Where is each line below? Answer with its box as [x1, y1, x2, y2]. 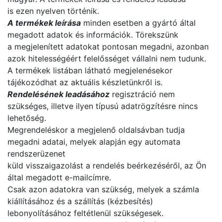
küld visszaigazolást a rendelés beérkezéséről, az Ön [7, 161, 206, 170]
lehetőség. [7, 113, 46, 123]
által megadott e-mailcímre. [7, 172, 111, 182]
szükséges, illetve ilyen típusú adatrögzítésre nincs [7, 101, 198, 111]
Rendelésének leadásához [7, 89, 110, 99]
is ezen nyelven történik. [7, 6, 99, 16]
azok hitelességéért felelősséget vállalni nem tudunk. [7, 54, 206, 63]
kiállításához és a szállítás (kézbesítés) [7, 196, 153, 206]
